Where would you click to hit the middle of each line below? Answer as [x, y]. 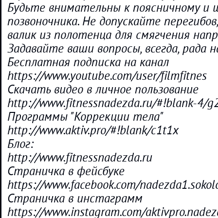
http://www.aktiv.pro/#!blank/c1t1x [93, 130]
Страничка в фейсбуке [66, 171]
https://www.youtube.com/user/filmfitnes [107, 76]
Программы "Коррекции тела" [85, 117]
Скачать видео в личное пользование [103, 90]
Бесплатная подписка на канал [88, 62]
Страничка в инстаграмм [75, 199]
